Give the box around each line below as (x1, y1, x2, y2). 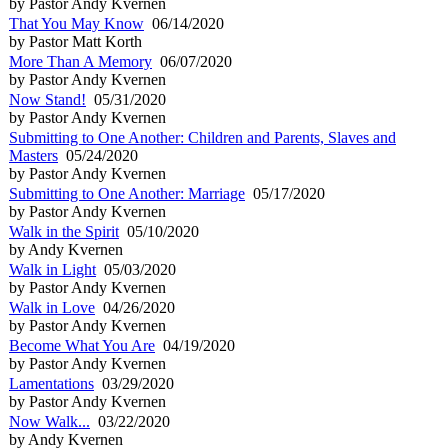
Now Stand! (9, 90, 86, 108)
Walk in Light (9, 260, 96, 278)
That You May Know (9, 14, 144, 32)
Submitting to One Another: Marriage (9, 184, 245, 202)
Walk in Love (9, 298, 95, 316)
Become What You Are (9, 336, 155, 354)
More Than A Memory (9, 52, 152, 70)
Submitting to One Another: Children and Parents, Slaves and (9, 128, 396, 146)
